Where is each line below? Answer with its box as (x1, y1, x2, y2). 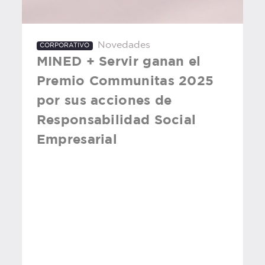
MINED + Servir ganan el (36, 56, 201, 68)
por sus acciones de (36, 95, 172, 107)
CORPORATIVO (40, 43, 90, 49)
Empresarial (36, 134, 122, 146)
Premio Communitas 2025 (36, 75, 214, 88)
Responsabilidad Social (36, 114, 196, 127)
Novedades (97, 40, 150, 50)
